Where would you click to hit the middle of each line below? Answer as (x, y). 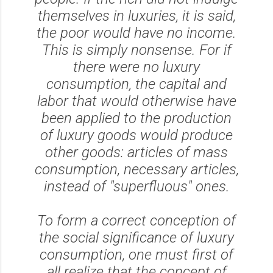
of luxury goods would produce (136, 135)
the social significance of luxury (136, 237)
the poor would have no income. (136, 33)
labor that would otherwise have (136, 101)
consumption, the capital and (136, 84)
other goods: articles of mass (136, 152)
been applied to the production (136, 118)
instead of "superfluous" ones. (136, 186)
